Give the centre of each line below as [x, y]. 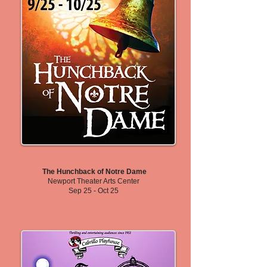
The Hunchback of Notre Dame [94, 172]
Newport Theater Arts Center [94, 181]
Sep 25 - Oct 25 [94, 191]
